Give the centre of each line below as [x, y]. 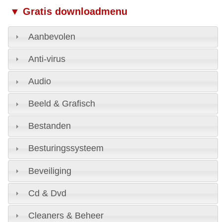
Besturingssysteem [66, 148]
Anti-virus [47, 59]
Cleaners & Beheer [66, 215]
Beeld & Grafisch [61, 104]
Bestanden [49, 126]
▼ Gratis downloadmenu [68, 11]
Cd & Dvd [47, 193]
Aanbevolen [52, 36]
